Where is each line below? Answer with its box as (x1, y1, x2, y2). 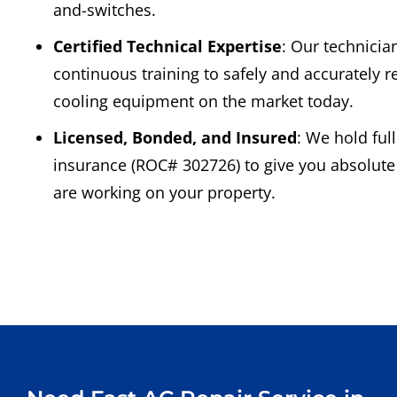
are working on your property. (53, 182, 276, 204)
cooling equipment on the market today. (53, 90, 354, 113)
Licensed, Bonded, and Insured (53, 127, 297, 149)
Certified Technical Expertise (53, 35, 282, 58)
